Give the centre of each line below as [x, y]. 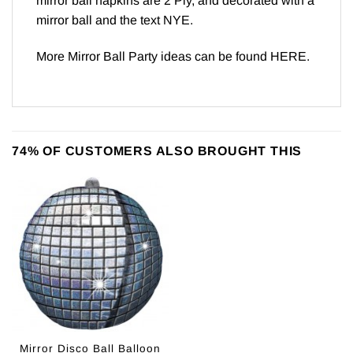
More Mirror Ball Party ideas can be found [153, 57]
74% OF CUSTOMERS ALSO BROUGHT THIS [157, 150]
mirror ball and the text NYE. [115, 20]
